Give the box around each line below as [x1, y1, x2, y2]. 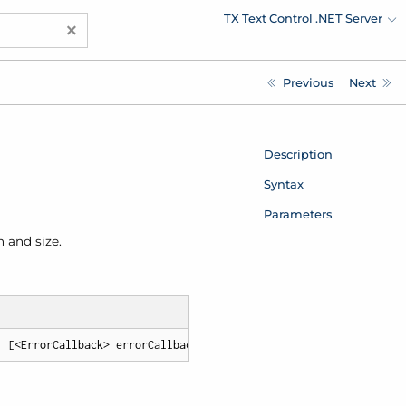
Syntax [263, 176, 304, 191]
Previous [282, 74, 333, 90]
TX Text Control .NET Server [224, 10, 383, 25]
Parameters [263, 206, 332, 221]
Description [263, 146, 333, 161]
